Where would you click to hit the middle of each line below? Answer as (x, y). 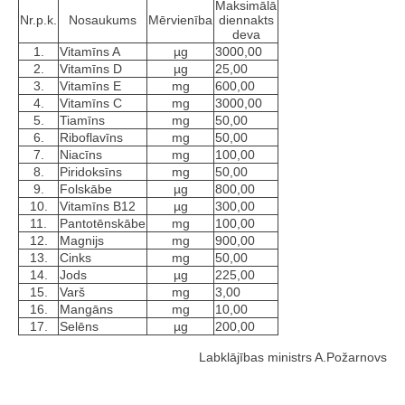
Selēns (79, 327)
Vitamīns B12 (98, 207)
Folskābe (86, 189)
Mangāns (86, 310)
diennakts (246, 20)
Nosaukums (103, 20)
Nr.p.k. (38, 20)
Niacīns (81, 155)
